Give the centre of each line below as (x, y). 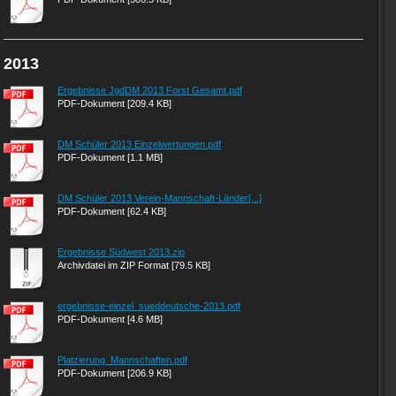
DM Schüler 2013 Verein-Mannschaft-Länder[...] (160, 198)
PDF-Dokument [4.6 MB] (110, 319)
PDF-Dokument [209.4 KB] (114, 103)
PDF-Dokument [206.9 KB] (114, 373)
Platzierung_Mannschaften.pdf (122, 360)
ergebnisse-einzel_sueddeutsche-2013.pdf (149, 306)
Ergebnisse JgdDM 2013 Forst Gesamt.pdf (150, 90)
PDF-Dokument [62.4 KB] (112, 211)
